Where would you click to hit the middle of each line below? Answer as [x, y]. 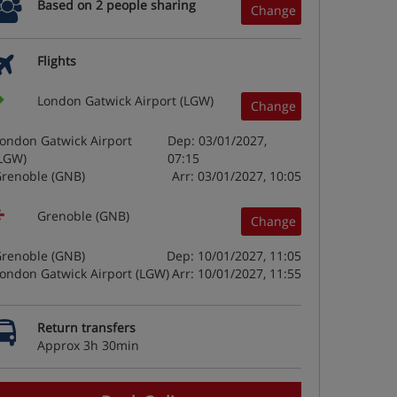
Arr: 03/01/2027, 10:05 [237, 176]
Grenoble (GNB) [83, 216]
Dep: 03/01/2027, [218, 140]
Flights [57, 61]
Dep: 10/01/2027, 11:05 [234, 256]
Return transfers [86, 327]
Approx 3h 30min [88, 345]
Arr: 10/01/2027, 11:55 [237, 273]
